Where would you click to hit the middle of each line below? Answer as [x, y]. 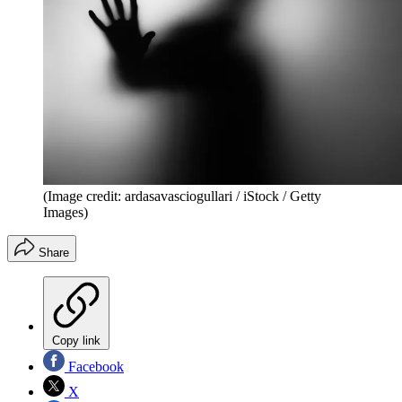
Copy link [76, 341]
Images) [66, 213]
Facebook [94, 367]
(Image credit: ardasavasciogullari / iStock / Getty [182, 197]
